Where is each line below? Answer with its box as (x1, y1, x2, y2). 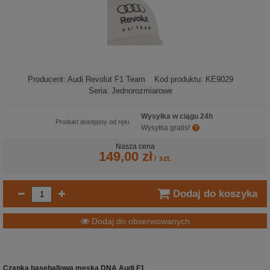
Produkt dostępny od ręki (55, 118, 129, 125)
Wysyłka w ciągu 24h (141, 112, 213, 121)
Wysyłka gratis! (141, 124, 190, 132)
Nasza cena (115, 142, 155, 151)
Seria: (89, 86, 111, 95)
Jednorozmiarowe (111, 86, 172, 95)
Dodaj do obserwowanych (89, 216, 190, 226)
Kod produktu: (154, 75, 206, 84)
